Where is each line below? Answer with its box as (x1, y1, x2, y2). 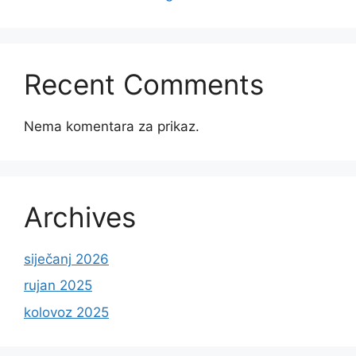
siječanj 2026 (24, 250, 109, 267)
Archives (24, 199, 136, 234)
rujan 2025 (24, 277, 92, 294)
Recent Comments (24, 67, 264, 101)
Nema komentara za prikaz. (24, 118, 199, 134)
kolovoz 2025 (24, 304, 109, 320)
